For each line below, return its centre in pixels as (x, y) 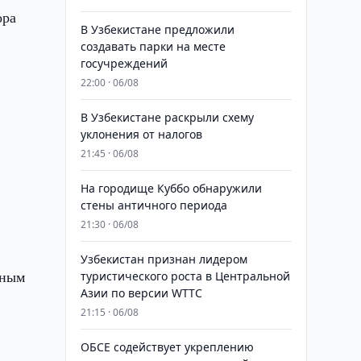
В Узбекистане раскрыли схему (167, 117)
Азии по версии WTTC (141, 293)
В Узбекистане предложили (157, 29)
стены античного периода (154, 205)
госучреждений (124, 63)
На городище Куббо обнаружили (171, 188)
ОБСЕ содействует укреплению (167, 347)
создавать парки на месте (153, 46)
